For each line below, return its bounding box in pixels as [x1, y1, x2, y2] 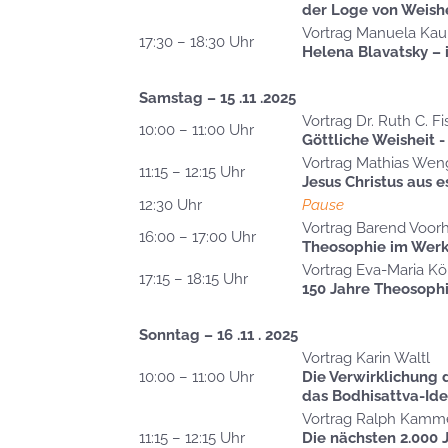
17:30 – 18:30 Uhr [139, 33, 254, 52]
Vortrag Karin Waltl [302, 349, 430, 368]
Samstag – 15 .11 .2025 [139, 89, 296, 108]
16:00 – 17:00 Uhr [139, 228, 256, 247]
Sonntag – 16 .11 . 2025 [139, 326, 298, 345]
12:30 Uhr [139, 196, 202, 215]
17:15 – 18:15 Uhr [139, 270, 248, 289]
